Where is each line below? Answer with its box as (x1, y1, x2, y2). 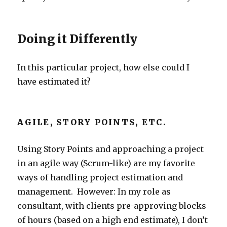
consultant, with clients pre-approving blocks (17, 200, 207, 211)
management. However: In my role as (17, 186, 171, 197)
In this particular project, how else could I (17, 62, 190, 72)
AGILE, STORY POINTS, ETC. (17, 117, 167, 127)
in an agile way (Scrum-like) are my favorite (17, 158, 196, 168)
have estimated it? (17, 76, 91, 87)
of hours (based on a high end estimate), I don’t (17, 214, 208, 225)
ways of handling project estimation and (17, 172, 183, 182)
